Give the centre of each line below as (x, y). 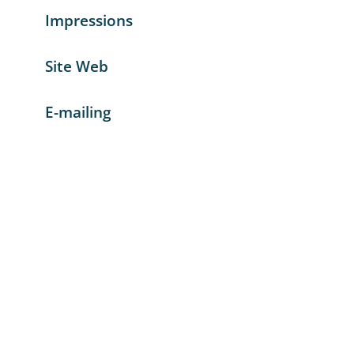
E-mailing (78, 112)
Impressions (88, 20)
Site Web (76, 66)
